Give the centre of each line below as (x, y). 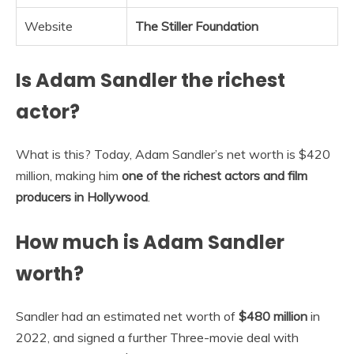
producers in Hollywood (82, 197)
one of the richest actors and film (215, 176)
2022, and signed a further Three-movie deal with (157, 338)
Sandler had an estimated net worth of (127, 316)
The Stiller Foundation (197, 26)
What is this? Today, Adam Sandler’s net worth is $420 (173, 154)
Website (49, 26)
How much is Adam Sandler (150, 243)
